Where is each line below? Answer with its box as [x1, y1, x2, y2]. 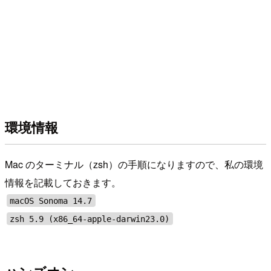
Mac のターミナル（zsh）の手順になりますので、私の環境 [5, 157, 263, 171]
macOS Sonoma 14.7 [10, 195, 93, 206]
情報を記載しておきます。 [5, 175, 121, 189]
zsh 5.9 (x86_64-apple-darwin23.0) [10, 214, 170, 224]
